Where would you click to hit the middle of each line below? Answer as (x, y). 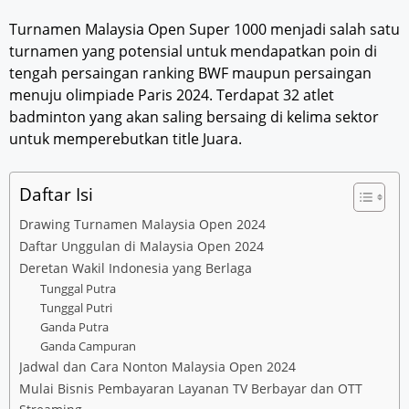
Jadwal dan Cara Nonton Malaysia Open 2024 (157, 367)
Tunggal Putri (76, 308)
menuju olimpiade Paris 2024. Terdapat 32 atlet (172, 95)
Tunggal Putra (78, 289)
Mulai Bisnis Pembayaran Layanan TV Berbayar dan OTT (191, 389)
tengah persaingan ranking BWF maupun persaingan (190, 73)
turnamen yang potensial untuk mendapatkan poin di (193, 52)
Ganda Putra (74, 327)
